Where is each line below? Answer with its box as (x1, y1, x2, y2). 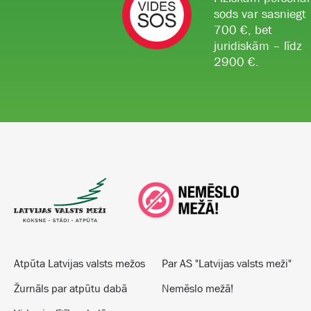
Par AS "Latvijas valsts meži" (161, 256, 292, 271)
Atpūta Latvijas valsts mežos (14, 256, 145, 271)
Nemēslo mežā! (161, 281, 233, 296)
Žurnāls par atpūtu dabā (14, 281, 127, 296)
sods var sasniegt (214, 6, 306, 22)
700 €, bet (214, 22, 272, 38)
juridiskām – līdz (214, 38, 302, 54)
